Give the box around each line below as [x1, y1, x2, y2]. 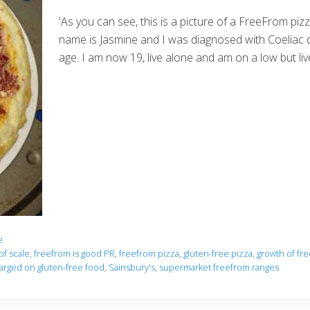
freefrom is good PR [34, 246, 115, 259]
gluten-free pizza [183, 246, 253, 259]
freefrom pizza [119, 246, 179, 259]
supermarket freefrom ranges [159, 260, 279, 273]
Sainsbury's [109, 260, 155, 273]
